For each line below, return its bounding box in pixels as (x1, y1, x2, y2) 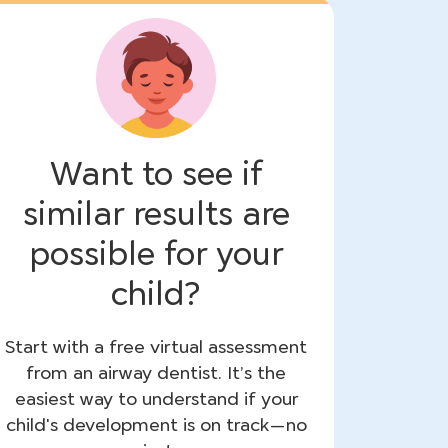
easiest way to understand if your (14, 387, 298, 410)
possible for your (29, 234, 283, 273)
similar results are (22, 194, 290, 233)
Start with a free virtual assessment (5, 335, 307, 358)
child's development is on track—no (5, 413, 307, 436)
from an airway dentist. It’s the (26, 361, 286, 384)
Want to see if (49, 154, 263, 193)
